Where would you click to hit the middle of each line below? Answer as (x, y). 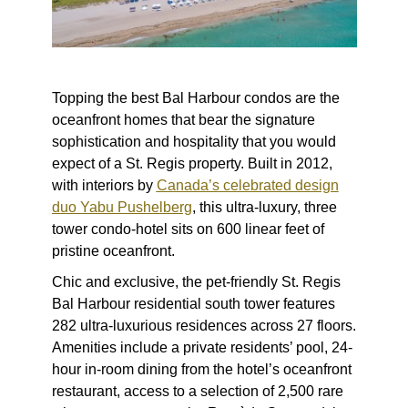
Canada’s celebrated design (247, 185)
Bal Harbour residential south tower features (193, 303)
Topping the (91, 97)
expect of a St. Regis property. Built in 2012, (192, 163)
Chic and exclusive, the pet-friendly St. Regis (196, 281)
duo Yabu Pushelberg (122, 207)
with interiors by (104, 185)
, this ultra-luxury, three (264, 207)
